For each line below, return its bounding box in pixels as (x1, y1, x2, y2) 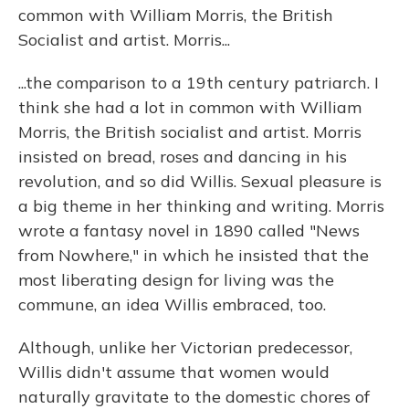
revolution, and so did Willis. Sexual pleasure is (18, 171, 382, 192)
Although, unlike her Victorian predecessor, (18, 337, 352, 358)
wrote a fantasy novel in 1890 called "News (18, 220, 360, 241)
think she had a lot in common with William (18, 97, 362, 118)
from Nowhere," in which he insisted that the (18, 245, 369, 266)
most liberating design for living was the (18, 269, 334, 290)
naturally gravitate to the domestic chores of (18, 386, 370, 407)
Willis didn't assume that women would (18, 362, 330, 383)
